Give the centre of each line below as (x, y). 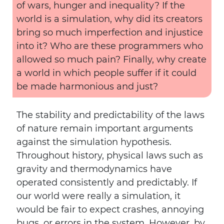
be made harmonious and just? (87, 86)
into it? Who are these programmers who (110, 46)
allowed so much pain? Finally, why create (111, 59)
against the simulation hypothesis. (94, 142)
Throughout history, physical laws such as (110, 155)
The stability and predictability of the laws (110, 115)
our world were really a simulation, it (98, 196)
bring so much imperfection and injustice (110, 32)
